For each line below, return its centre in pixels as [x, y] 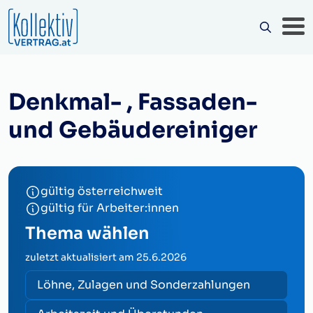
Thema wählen [87, 233]
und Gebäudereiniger [133, 130]
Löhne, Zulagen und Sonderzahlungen [144, 285]
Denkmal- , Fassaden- [133, 102]
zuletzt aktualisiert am [81, 257]
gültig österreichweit [102, 191]
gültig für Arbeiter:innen [110, 208]
